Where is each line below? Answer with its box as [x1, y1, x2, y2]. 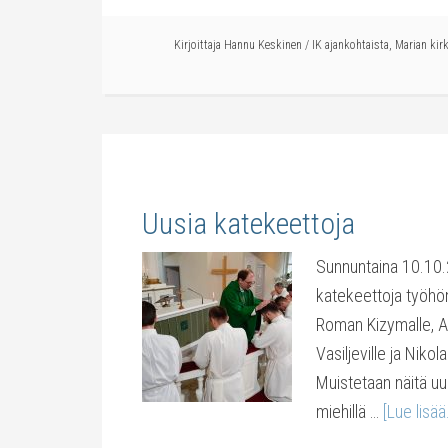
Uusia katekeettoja [142, 206, 355, 241]
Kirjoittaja [174, 38, 224, 52]
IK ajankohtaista [312, 38, 389, 52]
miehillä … [316, 401, 383, 422]
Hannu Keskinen [224, 38, 302, 52]
